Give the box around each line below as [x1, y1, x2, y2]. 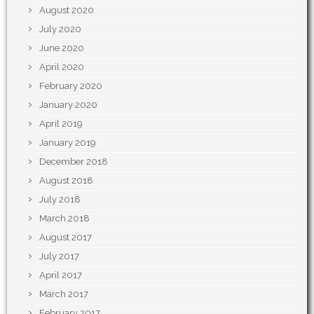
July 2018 [39, 194, 81, 205]
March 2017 [39, 289, 88, 299]
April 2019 [39, 118, 83, 129]
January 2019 [39, 137, 96, 148]
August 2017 [39, 232, 92, 243]
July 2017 [39, 251, 79, 261]
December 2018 [39, 156, 108, 167]
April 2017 [39, 270, 82, 280]
